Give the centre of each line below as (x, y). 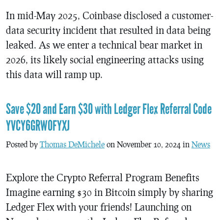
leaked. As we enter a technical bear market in (104, 45)
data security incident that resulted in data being (108, 30)
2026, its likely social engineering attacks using (105, 59)
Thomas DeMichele (72, 144)
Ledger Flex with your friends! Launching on (99, 207)
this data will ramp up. (54, 74)
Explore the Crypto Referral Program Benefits (103, 177)
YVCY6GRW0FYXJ (38, 126)
